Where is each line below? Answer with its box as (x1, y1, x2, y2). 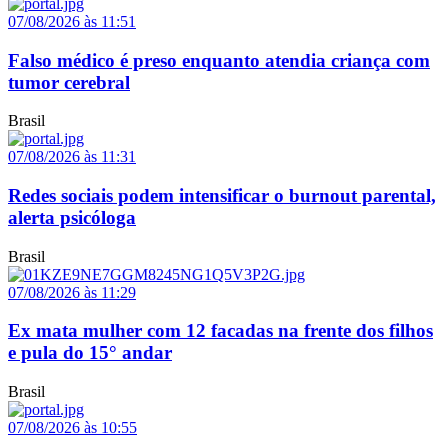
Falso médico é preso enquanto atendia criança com (8, 49, 430, 71)
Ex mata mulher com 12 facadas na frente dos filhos (8, 320, 433, 342)
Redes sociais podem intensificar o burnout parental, (8, 184, 436, 206)
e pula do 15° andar (8, 342, 172, 364)
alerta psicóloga (8, 206, 136, 228)
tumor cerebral (8, 71, 130, 93)
